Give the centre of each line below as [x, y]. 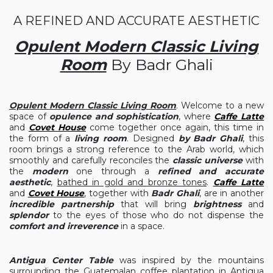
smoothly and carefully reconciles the [91, 160]
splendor [29, 215]
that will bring [154, 204]
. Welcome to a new [220, 105]
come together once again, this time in [175, 127]
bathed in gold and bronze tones [132, 182]
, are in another [232, 193]
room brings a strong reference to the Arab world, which [136, 149]
